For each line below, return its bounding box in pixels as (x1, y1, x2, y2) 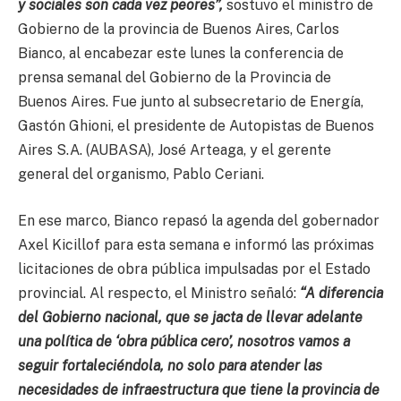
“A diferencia (296, 284, 383, 302)
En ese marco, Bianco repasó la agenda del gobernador (18, 211, 380, 229)
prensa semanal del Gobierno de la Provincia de (18, 69, 331, 87)
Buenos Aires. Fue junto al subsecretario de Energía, (18, 93, 363, 111)
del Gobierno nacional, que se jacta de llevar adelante (18, 308, 363, 326)
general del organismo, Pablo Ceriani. (18, 166, 264, 183)
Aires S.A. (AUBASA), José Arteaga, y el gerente (18, 141, 331, 159)
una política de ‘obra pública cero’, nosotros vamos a (18, 332, 350, 350)
